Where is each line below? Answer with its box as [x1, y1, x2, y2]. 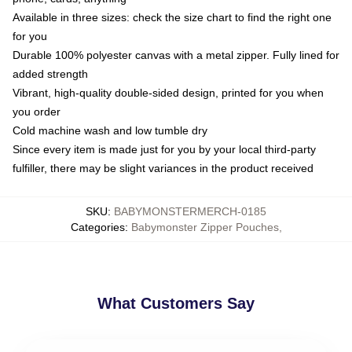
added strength [13, 67, 88, 80]
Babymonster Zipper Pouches [130, 220, 279, 233]
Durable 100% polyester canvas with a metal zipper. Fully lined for [13, 48, 339, 61]
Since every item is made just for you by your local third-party [13, 142, 316, 156]
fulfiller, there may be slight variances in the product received [13, 161, 313, 174]
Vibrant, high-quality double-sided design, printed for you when [13, 86, 324, 99]
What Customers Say [97, 294, 255, 312]
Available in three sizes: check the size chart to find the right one [13, 10, 332, 24]
